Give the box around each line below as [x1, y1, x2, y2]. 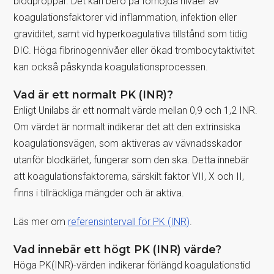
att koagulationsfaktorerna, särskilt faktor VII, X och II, [13, 170, 245, 182]
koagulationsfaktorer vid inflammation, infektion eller [13, 11, 237, 23]
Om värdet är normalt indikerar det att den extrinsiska [13, 120, 241, 133]
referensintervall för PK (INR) [68, 215, 190, 228]
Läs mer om [13, 215, 68, 228]
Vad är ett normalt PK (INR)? [13, 87, 174, 101]
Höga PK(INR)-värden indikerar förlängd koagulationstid [13, 259, 251, 271]
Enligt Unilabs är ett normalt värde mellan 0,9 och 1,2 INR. [13, 104, 258, 116]
